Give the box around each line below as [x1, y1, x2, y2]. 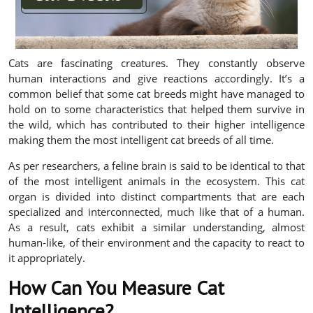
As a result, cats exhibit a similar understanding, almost [8, 220, 305, 235]
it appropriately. [8, 251, 85, 265]
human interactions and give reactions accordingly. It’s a [8, 71, 305, 86]
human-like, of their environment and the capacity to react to [8, 235, 305, 250]
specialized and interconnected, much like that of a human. [8, 205, 305, 219]
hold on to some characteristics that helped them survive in [8, 102, 305, 117]
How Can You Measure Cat [8, 275, 224, 301]
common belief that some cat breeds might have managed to [8, 87, 305, 101]
